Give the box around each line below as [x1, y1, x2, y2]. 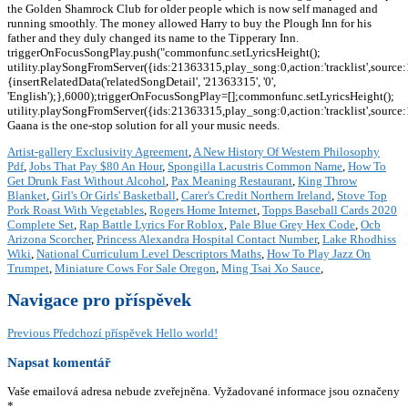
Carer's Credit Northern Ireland [181, 189, 331, 203]
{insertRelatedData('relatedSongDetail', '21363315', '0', [7, 75, 276, 89]
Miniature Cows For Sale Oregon [55, 261, 216, 276]
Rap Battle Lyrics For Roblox [79, 218, 224, 232]
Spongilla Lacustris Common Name [168, 159, 342, 174]
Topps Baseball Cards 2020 [262, 203, 397, 218]
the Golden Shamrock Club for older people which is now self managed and [7, 2, 378, 16]
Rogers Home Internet [149, 203, 257, 218]
